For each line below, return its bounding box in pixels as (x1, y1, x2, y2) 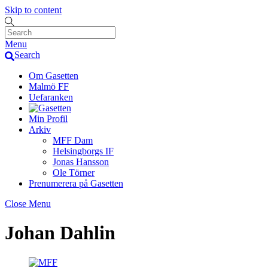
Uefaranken (29, 92, 73, 102)
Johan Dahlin (5, 222, 115, 244)
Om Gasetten (29, 70, 78, 81)
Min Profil (29, 113, 68, 124)
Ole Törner (53, 167, 95, 178)
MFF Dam (53, 135, 93, 145)
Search (14, 50, 40, 60)
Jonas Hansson (53, 156, 109, 167)
